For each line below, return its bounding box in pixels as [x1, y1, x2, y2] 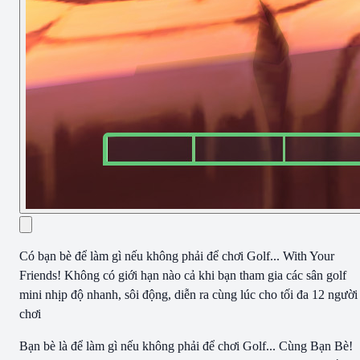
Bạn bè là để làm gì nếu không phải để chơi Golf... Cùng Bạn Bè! [19, 338, 353, 353]
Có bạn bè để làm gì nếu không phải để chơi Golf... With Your [19, 248, 334, 263]
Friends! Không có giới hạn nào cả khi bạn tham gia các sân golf [19, 268, 346, 282]
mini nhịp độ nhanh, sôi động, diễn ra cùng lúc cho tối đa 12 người [19, 287, 358, 301]
